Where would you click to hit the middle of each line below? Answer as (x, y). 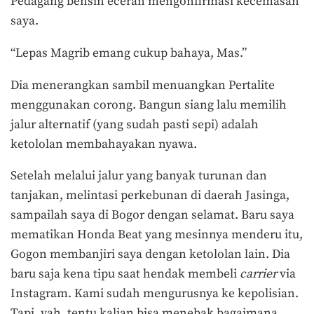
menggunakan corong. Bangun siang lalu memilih (149, 105)
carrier (258, 274)
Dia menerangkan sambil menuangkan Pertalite (143, 85)
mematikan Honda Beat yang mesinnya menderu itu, (157, 235)
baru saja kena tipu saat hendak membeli (125, 274)
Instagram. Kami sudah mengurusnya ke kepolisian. (155, 294)
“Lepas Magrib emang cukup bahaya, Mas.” (130, 53)
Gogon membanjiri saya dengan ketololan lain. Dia (150, 255)
